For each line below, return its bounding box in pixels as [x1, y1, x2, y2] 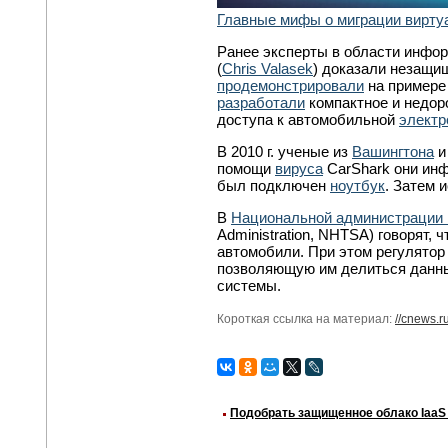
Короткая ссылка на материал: [217, 311, 395, 326]
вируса [275, 159, 323, 177]
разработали [217, 93, 305, 111]
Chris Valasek [222, 59, 313, 77]
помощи [217, 159, 275, 177]
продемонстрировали [217, 76, 364, 94]
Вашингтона [352, 142, 434, 160]
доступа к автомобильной [217, 110, 399, 128]
